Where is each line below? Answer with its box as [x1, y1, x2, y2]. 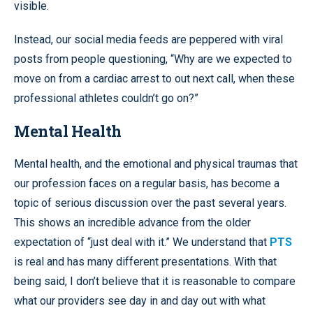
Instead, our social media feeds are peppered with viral [14, 32, 283, 46]
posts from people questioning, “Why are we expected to [14, 52, 292, 66]
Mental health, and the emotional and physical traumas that [14, 156, 298, 170]
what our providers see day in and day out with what [14, 293, 265, 307]
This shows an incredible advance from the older [14, 215, 251, 229]
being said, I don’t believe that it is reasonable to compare [14, 274, 296, 288]
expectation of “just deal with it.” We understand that [14, 235, 270, 249]
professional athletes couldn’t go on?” [14, 91, 198, 105]
